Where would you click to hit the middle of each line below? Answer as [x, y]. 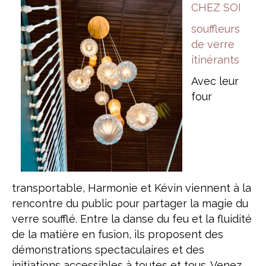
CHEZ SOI [216, 7]
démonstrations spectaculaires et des [108, 250]
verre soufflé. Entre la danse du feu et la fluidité [132, 219]
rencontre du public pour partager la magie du [130, 203]
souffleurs [216, 29]
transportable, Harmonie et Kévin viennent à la [132, 188]
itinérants [215, 60]
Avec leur [215, 81]
